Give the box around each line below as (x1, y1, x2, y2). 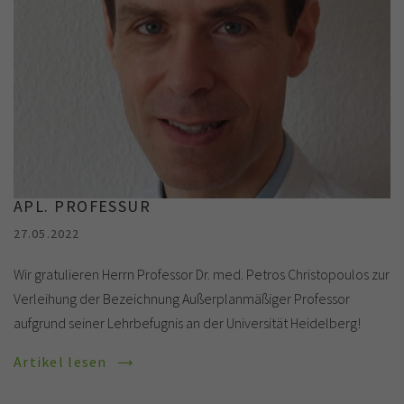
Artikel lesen (14, 352, 111, 371)
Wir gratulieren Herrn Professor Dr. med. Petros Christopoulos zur (14, 264, 390, 283)
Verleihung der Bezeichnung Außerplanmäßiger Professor (14, 289, 350, 308)
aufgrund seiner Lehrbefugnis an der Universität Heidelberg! (14, 313, 361, 332)
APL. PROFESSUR (14, 195, 151, 216)
